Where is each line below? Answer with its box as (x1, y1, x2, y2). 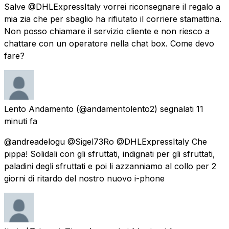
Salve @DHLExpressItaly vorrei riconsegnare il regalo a (4, 1, 220, 12)
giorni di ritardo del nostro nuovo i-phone (4, 173, 165, 184)
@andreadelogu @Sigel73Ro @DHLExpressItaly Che (4, 136, 207, 147)
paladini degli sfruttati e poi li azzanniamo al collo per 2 (4, 161, 216, 171)
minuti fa (4, 116, 37, 126)
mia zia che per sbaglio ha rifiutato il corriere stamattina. (4, 13, 221, 24)
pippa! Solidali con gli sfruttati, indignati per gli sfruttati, (4, 148, 215, 159)
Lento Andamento (4, 103, 74, 114)
